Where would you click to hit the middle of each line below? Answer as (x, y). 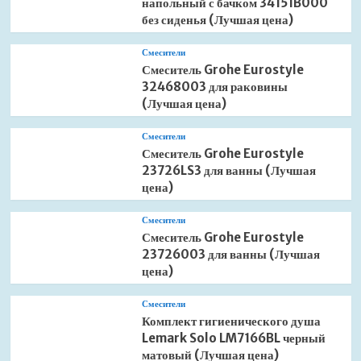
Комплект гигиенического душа (231, 321)
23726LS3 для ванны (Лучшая (228, 170)
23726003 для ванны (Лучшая (230, 254)
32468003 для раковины (214, 87)
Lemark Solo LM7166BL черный (233, 338)
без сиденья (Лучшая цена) (217, 20)
